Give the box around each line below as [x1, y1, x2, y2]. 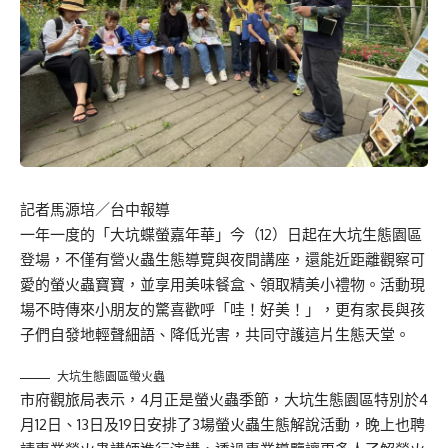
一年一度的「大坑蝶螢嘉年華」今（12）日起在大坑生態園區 [20, 225, 422, 245]
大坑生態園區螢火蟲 [57, 369, 165, 385]
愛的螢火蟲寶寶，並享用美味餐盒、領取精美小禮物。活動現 [20, 275, 425, 295]
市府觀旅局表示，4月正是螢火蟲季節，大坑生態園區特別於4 [20, 390, 428, 410]
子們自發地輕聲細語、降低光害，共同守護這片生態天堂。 [20, 325, 410, 345]
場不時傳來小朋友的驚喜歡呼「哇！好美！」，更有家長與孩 [20, 300, 425, 320]
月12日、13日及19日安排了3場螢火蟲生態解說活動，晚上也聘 [20, 415, 425, 435]
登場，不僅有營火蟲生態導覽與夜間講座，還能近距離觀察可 [20, 250, 425, 270]
